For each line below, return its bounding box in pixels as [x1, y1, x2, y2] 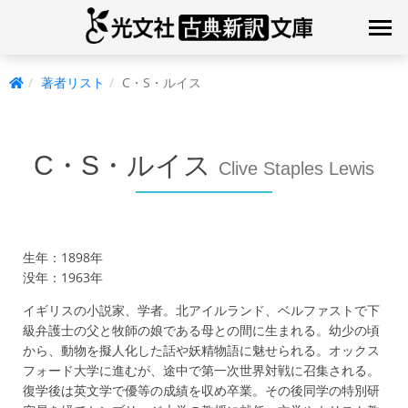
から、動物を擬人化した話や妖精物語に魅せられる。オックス [23, 342, 380, 359]
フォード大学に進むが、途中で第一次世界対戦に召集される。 [23, 362, 380, 379]
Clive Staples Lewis [219, 158, 374, 178]
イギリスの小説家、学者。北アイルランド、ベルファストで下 [23, 301, 380, 319]
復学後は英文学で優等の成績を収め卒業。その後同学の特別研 [23, 382, 380, 399]
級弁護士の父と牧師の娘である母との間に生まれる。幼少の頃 [23, 321, 380, 339]
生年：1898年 [23, 249, 103, 266]
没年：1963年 [23, 269, 103, 286]
